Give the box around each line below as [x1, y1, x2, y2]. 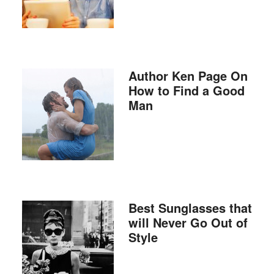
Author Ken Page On [128, 67, 248, 84]
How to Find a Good [128, 81, 245, 99]
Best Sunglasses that [128, 199, 252, 217]
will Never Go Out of [128, 213, 248, 231]
